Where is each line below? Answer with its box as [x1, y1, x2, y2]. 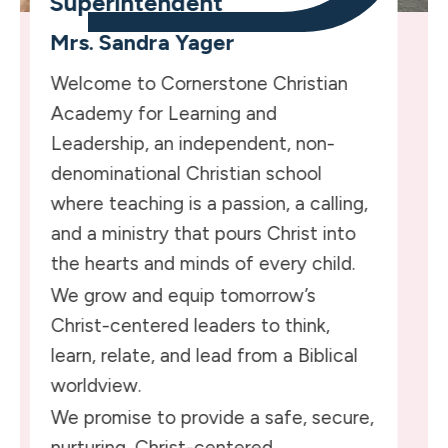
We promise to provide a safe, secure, [50, 405, 374, 429]
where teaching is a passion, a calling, [50, 191, 368, 215]
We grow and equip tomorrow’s [50, 283, 316, 307]
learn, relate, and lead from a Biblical [50, 343, 358, 367]
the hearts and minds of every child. [50, 251, 355, 275]
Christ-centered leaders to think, [50, 313, 330, 337]
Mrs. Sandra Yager [49, 28, 235, 56]
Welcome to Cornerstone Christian [50, 71, 348, 95]
